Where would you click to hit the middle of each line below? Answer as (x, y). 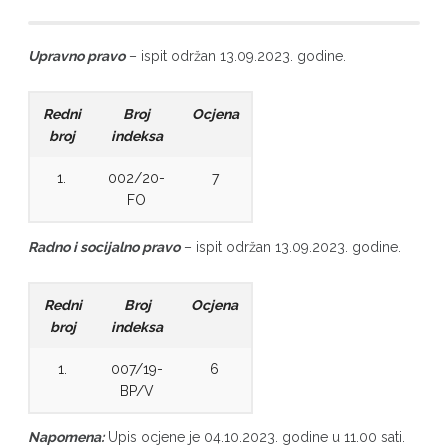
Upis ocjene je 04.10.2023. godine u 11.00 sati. (254, 437)
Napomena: (65, 437)
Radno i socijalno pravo (103, 246)
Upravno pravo (76, 56)
